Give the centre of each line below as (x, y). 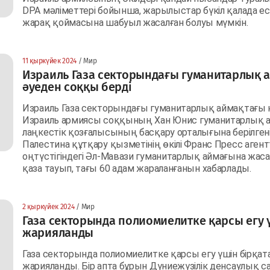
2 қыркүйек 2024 (49, 206)
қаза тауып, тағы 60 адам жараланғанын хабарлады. (138, 168)
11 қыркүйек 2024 (50, 61)
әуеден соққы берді (77, 86)
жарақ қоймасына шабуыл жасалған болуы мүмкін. (135, 22)
